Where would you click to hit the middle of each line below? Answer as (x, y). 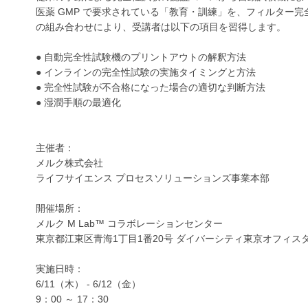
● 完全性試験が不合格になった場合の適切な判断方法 (151, 87)
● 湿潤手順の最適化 (78, 102)
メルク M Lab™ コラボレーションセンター (129, 223)
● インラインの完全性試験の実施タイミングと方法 (146, 72)
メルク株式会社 (69, 163)
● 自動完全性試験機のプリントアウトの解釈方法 (141, 57)
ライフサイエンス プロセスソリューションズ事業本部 (153, 178)
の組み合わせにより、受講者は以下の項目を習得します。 (161, 26)
